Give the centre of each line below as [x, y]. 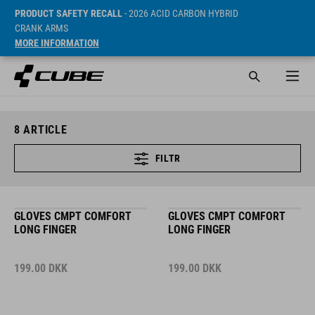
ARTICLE [44, 130]
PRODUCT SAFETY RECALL [69, 13]
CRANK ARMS [41, 28]
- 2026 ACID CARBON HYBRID [180, 13]
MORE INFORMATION [57, 43]
